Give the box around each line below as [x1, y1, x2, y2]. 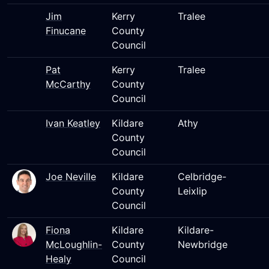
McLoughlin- [46, 238, 102, 250]
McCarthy [46, 78, 91, 90]
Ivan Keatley [46, 117, 100, 129]
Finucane [46, 25, 86, 37]
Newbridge [178, 238, 228, 250]
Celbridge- [178, 171, 226, 183]
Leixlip [178, 185, 207, 197]
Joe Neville [46, 171, 96, 183]
